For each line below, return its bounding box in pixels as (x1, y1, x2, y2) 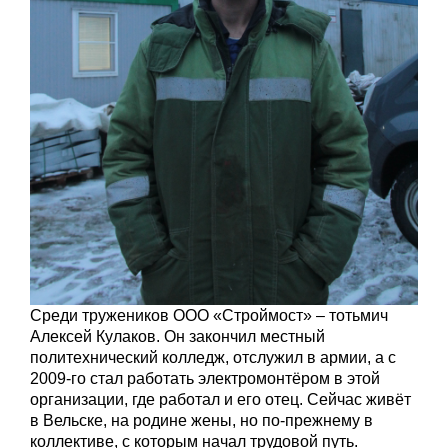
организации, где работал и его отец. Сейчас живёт (30, 390, 411, 408)
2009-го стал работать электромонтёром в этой (30, 369, 380, 387)
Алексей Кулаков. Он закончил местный (30, 327, 325, 345)
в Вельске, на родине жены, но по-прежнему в (30, 411, 373, 429)
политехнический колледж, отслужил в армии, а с (30, 348, 396, 366)
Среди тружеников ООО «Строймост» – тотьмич (30, 306, 388, 324)
